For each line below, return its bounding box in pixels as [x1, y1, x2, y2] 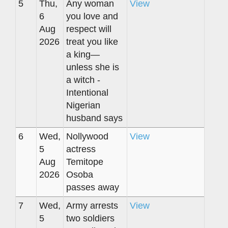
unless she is [66, 62, 119, 72]
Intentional [66, 87, 108, 98]
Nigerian [66, 100, 100, 110]
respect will [66, 23, 111, 34]
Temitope [66, 156, 103, 167]
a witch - [66, 74, 100, 85]
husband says [66, 112, 123, 123]
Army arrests [66, 200, 118, 211]
